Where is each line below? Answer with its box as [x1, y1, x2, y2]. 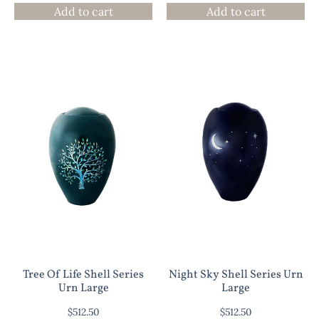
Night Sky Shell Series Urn [168, 266, 303, 283]
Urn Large [58, 280, 109, 296]
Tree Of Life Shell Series [23, 266, 144, 283]
